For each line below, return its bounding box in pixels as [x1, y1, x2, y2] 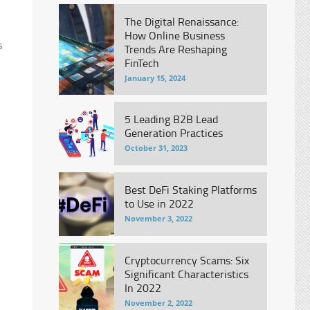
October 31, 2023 [124, 143, 188, 153]
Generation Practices [124, 125, 223, 140]
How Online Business [124, 28, 225, 43]
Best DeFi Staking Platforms [124, 182, 257, 197]
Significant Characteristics [124, 266, 248, 282]
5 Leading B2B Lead [124, 111, 218, 127]
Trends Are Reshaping [124, 42, 227, 57]
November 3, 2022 [124, 213, 192, 224]
